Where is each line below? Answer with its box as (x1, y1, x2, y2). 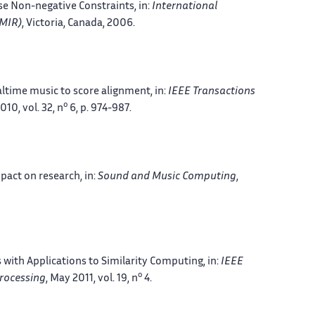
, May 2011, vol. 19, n (46, 274, 138, 283)
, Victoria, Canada (22, 18, 103, 28)
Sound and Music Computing (98, 172, 236, 181)
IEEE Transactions (168, 86, 255, 96)
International (152, 1, 217, 11)
